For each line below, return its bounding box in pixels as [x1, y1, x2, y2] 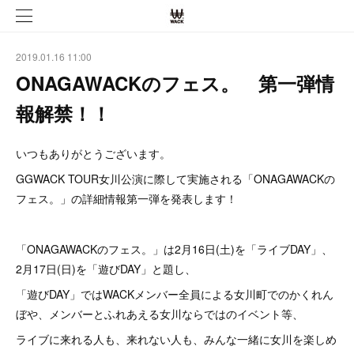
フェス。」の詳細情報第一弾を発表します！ [16, 190, 237, 206]
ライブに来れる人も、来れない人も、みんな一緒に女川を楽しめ [16, 331, 337, 347]
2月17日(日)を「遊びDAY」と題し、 [16, 261, 196, 277]
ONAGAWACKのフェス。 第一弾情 [16, 70, 334, 96]
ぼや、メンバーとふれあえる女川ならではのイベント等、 [16, 306, 303, 322]
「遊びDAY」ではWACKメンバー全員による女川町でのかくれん [16, 286, 333, 302]
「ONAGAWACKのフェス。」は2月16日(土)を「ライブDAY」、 [16, 241, 333, 257]
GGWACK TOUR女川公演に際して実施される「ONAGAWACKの [16, 171, 335, 186]
